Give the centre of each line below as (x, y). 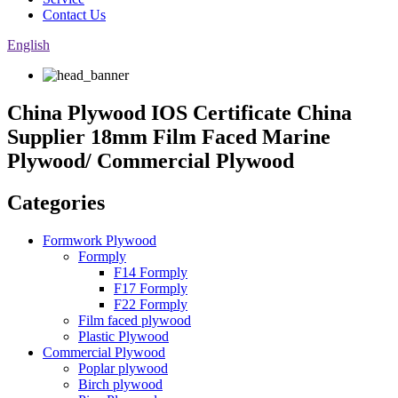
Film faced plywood (135, 320)
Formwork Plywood (99, 240)
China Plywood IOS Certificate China (179, 112)
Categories (56, 202)
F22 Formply (151, 304)
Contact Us (74, 15)
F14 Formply (151, 272)
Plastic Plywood (123, 336)
